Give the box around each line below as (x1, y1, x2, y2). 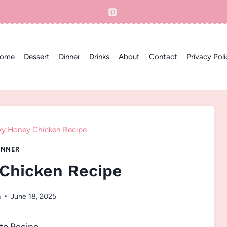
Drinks (89, 52, 109, 62)
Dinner (58, 52, 80, 62)
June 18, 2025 (11, 191, 57, 201)
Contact (148, 52, 177, 62)
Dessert (23, 52, 50, 62)
